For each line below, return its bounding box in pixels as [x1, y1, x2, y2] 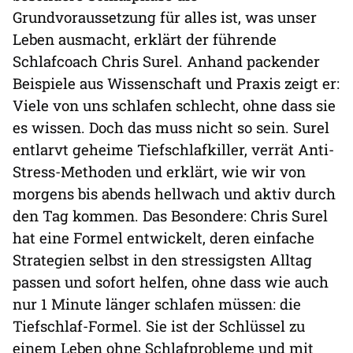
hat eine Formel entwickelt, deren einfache [13, 227, 314, 247]
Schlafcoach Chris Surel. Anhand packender [13, 50, 320, 71]
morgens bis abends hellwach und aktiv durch [13, 183, 336, 203]
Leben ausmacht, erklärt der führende [13, 28, 277, 49]
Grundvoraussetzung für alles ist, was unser [13, 6, 317, 27]
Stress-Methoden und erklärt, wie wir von [13, 161, 306, 181]
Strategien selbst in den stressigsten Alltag [13, 249, 312, 269]
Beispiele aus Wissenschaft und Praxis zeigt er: [13, 72, 340, 93]
